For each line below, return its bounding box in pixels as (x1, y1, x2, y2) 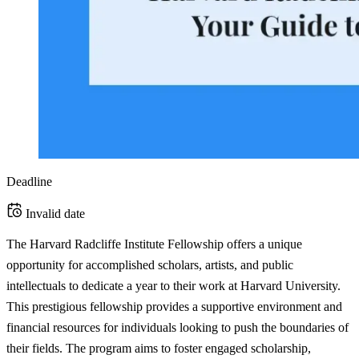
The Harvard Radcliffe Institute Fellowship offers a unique (6, 237, 302, 252)
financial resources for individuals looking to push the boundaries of (6, 321, 349, 335)
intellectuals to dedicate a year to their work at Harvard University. (6, 279, 341, 293)
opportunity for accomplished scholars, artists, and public (6, 258, 293, 272)
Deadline (6, 175, 52, 189)
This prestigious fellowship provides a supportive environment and (6, 300, 342, 314)
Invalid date (26, 207, 85, 221)
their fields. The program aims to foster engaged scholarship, (6, 341, 311, 356)
